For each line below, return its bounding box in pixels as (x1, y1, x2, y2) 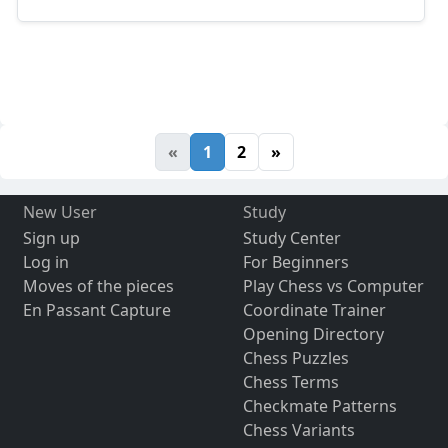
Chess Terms (242, 370, 339, 393)
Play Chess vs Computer (242, 274, 424, 297)
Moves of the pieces (22, 274, 174, 297)
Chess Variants (242, 418, 355, 441)
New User (22, 200, 97, 223)
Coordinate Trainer (242, 298, 386, 321)
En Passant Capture (22, 298, 171, 321)
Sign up (22, 226, 80, 249)
